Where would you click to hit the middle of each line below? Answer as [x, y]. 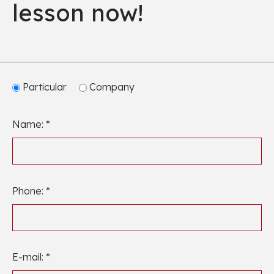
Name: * [31, 124]
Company [111, 87]
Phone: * [31, 191]
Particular [45, 87]
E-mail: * [31, 257]
